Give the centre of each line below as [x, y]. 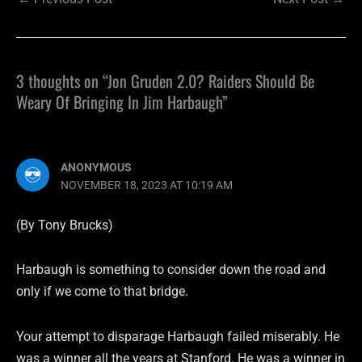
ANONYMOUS [97, 167]
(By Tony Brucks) [65, 225]
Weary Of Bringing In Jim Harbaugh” [122, 102]
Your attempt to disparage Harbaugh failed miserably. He [178, 337]
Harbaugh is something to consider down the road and [171, 270]
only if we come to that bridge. [102, 292]
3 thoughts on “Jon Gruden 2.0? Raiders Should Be [165, 81]
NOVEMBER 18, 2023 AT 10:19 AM [147, 185]
